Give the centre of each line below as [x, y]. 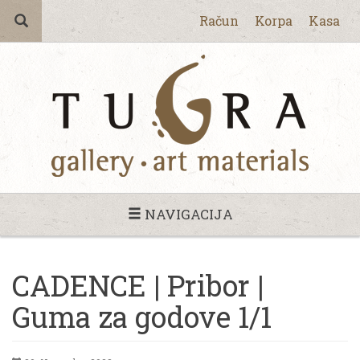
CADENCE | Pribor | [138, 285]
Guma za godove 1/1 [142, 317]
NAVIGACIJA [187, 214]
